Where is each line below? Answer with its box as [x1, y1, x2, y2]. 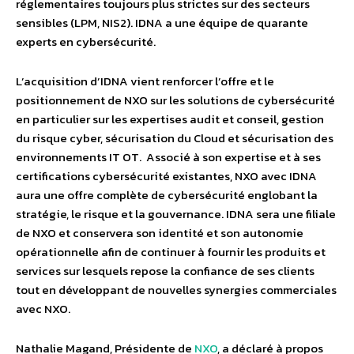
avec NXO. [16, 299, 70, 318]
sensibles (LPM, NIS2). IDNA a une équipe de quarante [16, 13, 308, 32]
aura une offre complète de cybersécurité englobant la [16, 186, 318, 204]
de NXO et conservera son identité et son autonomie [16, 224, 303, 242]
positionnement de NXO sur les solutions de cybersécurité [16, 91, 335, 109]
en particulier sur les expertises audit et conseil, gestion [16, 110, 324, 128]
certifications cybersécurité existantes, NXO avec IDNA [16, 167, 317, 185]
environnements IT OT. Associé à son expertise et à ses [16, 148, 321, 166]
